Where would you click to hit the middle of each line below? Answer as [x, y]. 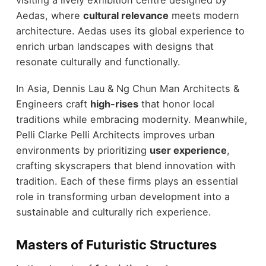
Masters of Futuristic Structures [116, 244]
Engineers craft [53, 104]
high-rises [114, 104]
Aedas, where [49, 16]
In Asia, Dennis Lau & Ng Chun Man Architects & [127, 88]
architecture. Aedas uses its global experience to [130, 31]
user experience [188, 150]
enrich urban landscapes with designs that [115, 47]
